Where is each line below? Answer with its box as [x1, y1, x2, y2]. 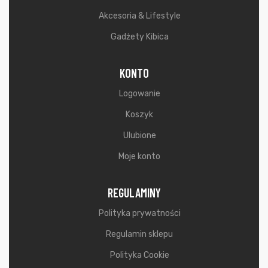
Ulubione [123, 130, 156, 141]
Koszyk [126, 109, 154, 120]
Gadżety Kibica [110, 31, 169, 42]
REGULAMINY [107, 185, 161, 200]
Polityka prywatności [98, 208, 181, 218]
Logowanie [118, 88, 160, 99]
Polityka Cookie [109, 249, 169, 260]
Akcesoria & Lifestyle [98, 10, 181, 21]
